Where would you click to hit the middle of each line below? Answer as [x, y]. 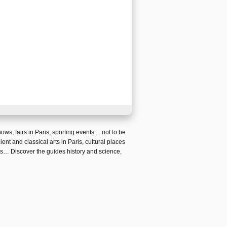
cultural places [105, 142]
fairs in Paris [32, 132]
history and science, [94, 152]
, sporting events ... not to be [87, 132]
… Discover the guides [35, 152]
